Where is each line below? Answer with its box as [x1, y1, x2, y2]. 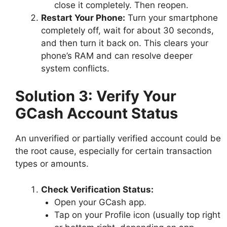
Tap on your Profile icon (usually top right [54, 209, 220, 220]
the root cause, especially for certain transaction [15, 146, 212, 157]
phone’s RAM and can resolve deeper [41, 50, 193, 61]
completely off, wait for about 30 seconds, [41, 25, 214, 35]
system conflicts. [41, 63, 109, 73]
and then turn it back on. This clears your [41, 37, 208, 48]
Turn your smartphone [125, 12, 218, 23]
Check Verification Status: [41, 184, 154, 195]
